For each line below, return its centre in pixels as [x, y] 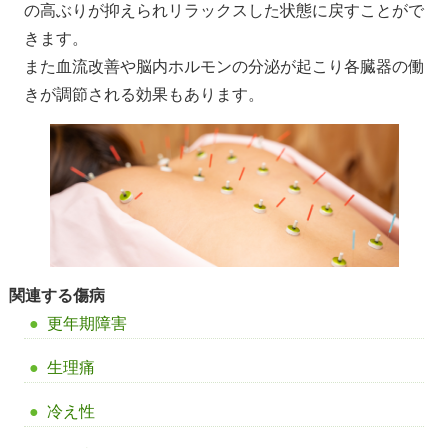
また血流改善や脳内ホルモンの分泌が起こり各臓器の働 [223, 67]
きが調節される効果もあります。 [143, 95]
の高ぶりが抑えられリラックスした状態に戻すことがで [223, 11]
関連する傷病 [56, 296]
